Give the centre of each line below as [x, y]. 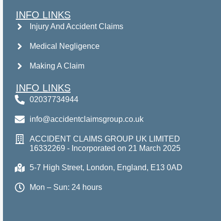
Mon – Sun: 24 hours [66, 187]
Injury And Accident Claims [76, 27]
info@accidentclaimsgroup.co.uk [87, 119]
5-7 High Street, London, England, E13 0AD [106, 168]
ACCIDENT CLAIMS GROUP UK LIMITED [105, 139]
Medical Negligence [65, 46]
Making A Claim [57, 66]
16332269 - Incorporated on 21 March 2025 [105, 148]
